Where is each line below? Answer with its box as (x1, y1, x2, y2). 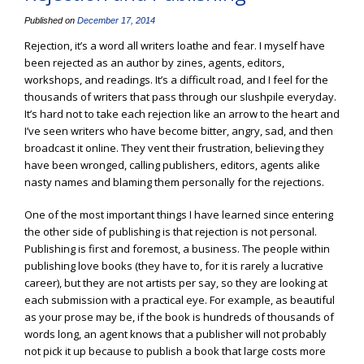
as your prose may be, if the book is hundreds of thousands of (24, 310, 334, 325)
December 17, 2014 (77, 15, 155, 25)
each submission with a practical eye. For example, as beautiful (24, 292, 335, 308)
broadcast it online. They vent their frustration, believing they (24, 140, 324, 155)
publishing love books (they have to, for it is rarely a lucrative (24, 258, 323, 274)
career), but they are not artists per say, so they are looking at (24, 275, 327, 291)
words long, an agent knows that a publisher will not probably (24, 327, 327, 342)
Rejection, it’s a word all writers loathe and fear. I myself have (24, 37, 325, 53)
